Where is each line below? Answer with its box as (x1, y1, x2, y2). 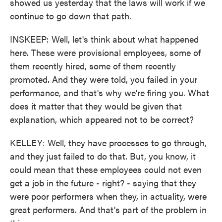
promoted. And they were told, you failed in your (10, 73, 197, 85)
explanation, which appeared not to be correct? (10, 113, 194, 125)
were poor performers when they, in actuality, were (10, 190, 207, 202)
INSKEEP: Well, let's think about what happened (10, 33, 199, 45)
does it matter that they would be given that (10, 100, 182, 112)
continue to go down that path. (10, 9, 131, 22)
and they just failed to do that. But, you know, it (10, 150, 196, 162)
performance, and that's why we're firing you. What (10, 86, 209, 99)
